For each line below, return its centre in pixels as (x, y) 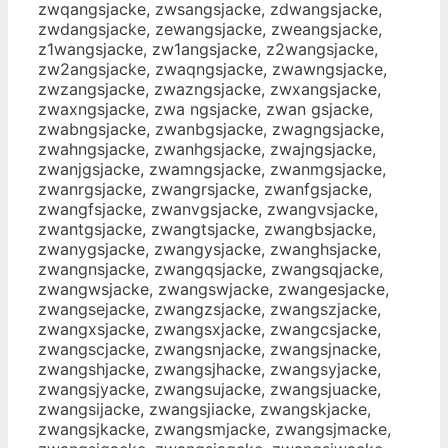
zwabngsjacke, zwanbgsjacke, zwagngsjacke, (211, 128)
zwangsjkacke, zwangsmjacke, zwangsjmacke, (214, 428)
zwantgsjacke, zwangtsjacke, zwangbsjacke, (207, 228)
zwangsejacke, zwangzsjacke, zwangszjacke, (209, 308)
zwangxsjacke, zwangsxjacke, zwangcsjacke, (209, 328)
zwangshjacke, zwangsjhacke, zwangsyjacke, (209, 368)
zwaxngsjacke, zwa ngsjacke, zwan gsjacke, (205, 108)
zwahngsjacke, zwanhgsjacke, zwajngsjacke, (207, 148)
